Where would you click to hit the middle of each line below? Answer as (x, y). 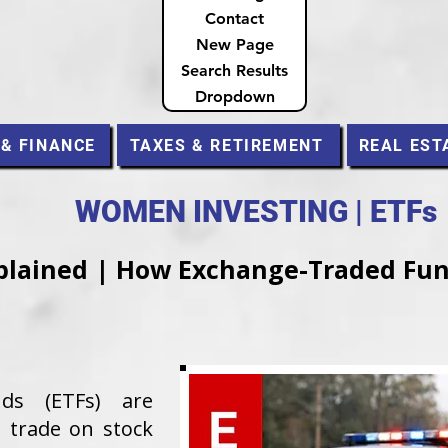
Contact (234, 18)
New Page (234, 44)
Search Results (234, 70)
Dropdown (234, 96)
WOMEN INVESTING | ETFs (256, 211)
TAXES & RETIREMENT (226, 145)
